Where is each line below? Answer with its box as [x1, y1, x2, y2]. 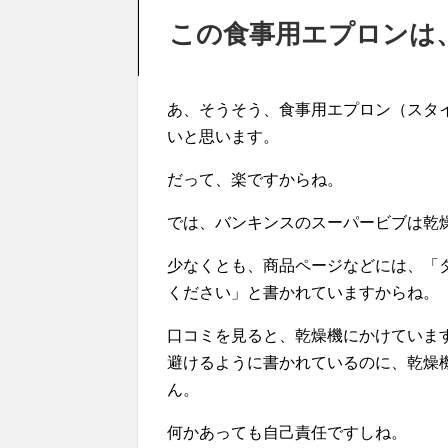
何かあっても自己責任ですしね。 [167, 424, 407, 442]
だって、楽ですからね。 [167, 171, 343, 189]
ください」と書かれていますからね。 [167, 284, 439, 302]
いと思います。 [167, 128, 279, 146]
